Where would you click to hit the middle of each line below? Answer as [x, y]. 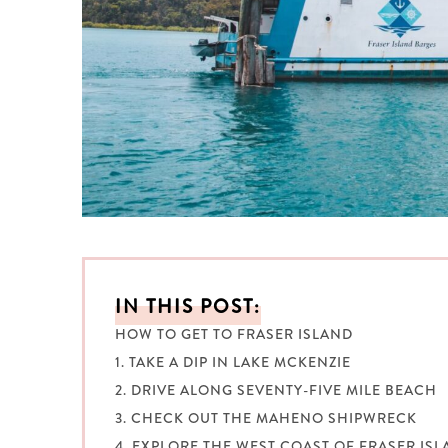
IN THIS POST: [188, 306]
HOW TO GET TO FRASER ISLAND [234, 334]
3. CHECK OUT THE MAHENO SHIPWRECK [266, 418]
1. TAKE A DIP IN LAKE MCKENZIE [233, 362]
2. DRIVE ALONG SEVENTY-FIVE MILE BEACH [276, 390]
